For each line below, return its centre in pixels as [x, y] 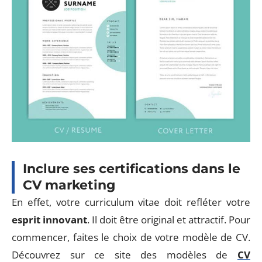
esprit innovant [49, 219]
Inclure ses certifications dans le [132, 168]
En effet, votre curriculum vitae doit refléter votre [131, 202]
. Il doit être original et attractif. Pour [169, 219]
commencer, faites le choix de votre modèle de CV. [131, 237]
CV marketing [69, 185]
